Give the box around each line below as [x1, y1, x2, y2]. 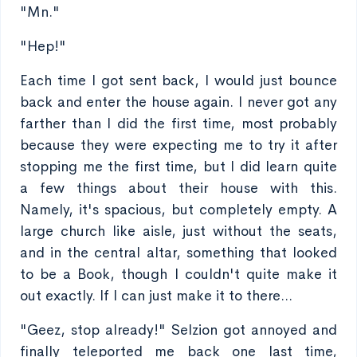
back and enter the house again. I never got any [20, 93, 337, 111]
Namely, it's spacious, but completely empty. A [20, 201, 337, 218]
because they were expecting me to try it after [20, 136, 337, 154]
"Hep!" [20, 37, 66, 55]
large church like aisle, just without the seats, [20, 222, 337, 240]
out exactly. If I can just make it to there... [20, 287, 292, 304]
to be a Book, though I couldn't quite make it [20, 265, 337, 283]
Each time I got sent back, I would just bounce [20, 72, 337, 89]
